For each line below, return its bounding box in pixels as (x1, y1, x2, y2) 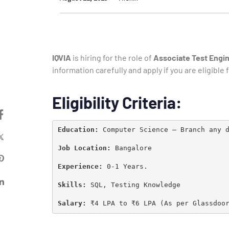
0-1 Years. (106, 163, 148, 171)
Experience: (57, 163, 107, 171)
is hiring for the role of (73, 52, 153, 62)
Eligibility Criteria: (52, 92, 182, 112)
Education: (57, 126, 103, 134)
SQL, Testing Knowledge (90, 181, 180, 189)
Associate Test (153, 52, 208, 62)
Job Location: (57, 144, 115, 152)
